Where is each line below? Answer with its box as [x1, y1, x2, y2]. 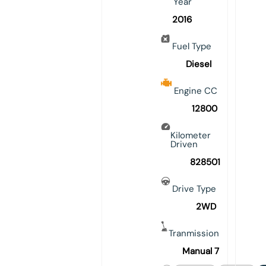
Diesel [185, 58, 211, 71]
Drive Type [172, 183, 216, 195]
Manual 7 [182, 245, 219, 258]
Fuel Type [172, 40, 211, 53]
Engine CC [173, 85, 217, 97]
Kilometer [170, 129, 211, 142]
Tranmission [168, 227, 219, 240]
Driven [170, 138, 198, 151]
